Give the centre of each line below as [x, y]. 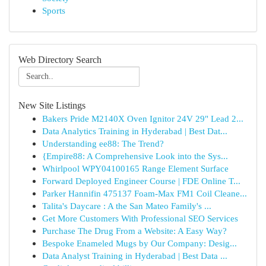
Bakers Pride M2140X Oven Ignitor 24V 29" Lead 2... [143, 118]
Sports [54, 10]
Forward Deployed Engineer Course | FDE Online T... [141, 181]
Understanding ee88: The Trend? [103, 143]
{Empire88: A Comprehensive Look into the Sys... [135, 156]
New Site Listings [52, 105]
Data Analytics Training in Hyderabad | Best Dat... [135, 131]
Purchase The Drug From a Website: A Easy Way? [134, 231]
